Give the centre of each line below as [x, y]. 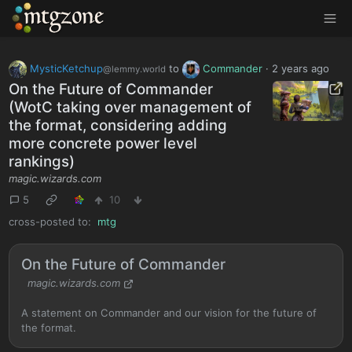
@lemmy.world [134, 69]
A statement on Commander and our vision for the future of [169, 313]
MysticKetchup [66, 68]
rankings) [42, 162]
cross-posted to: [50, 221]
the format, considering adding [118, 126]
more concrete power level [103, 144]
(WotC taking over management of [130, 108]
